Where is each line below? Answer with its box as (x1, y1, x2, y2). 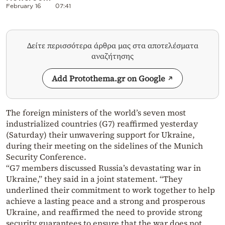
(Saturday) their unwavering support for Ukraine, (6, 129, 195, 140)
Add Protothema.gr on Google (52, 72, 165, 84)
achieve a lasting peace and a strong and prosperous (6, 195, 205, 206)
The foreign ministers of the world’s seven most (6, 106, 186, 118)
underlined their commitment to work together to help (6, 184, 215, 195)
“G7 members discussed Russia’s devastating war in (6, 162, 201, 173)
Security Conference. (6, 151, 86, 162)
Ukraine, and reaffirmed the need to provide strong (6, 206, 202, 217)
